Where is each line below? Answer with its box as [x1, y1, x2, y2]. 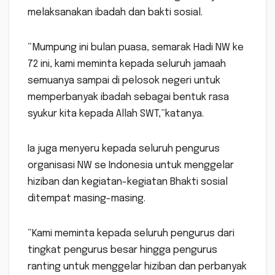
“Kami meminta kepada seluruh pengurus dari [28, 228, 234, 239]
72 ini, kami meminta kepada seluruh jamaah [28, 59, 226, 70]
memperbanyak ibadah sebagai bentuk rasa [28, 92, 229, 103]
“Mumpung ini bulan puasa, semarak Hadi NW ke [28, 42, 244, 53]
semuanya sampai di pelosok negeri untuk [28, 76, 220, 87]
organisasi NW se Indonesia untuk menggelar [28, 160, 234, 171]
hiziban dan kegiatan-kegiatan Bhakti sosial [28, 177, 228, 188]
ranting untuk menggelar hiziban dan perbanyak [28, 261, 247, 273]
